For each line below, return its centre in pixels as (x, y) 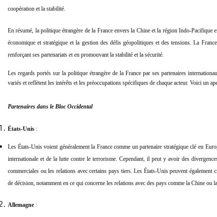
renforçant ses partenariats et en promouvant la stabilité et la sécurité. (86, 55)
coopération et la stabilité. (37, 9)
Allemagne (21, 205)
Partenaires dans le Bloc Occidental (50, 107)
